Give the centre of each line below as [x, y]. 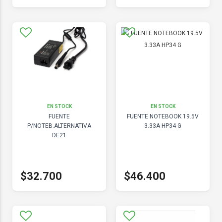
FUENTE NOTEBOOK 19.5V [163, 116]
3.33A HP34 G [163, 126]
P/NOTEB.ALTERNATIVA [59, 126]
